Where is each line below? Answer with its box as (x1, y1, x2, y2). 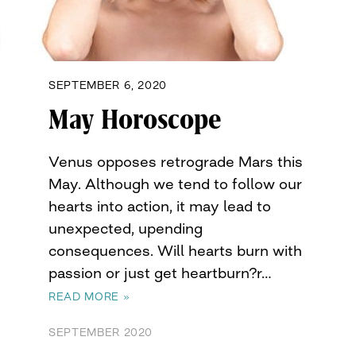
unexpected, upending (48, 219, 203, 237)
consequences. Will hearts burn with (48, 241, 302, 259)
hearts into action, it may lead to (48, 196, 271, 215)
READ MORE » (48, 289, 130, 303)
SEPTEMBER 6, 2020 (48, 78, 168, 91)
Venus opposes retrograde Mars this (48, 152, 303, 170)
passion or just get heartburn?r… (48, 263, 272, 281)
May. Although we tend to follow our (48, 174, 302, 192)
